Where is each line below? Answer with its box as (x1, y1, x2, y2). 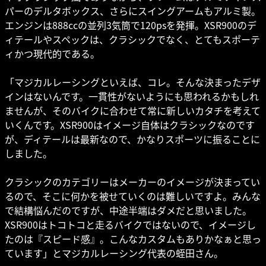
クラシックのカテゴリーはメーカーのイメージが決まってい (5, 174, 260, 189)
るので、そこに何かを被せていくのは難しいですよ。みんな (5, 188, 261, 203)
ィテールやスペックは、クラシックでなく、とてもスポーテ (5, 31, 260, 46)
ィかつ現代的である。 (5, 46, 100, 61)
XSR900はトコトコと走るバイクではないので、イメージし (5, 217, 256, 232)
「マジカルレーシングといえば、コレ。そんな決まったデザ (5, 74, 261, 89)
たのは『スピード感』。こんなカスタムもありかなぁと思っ (5, 231, 261, 246)
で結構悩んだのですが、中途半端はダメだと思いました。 (5, 202, 252, 217)
